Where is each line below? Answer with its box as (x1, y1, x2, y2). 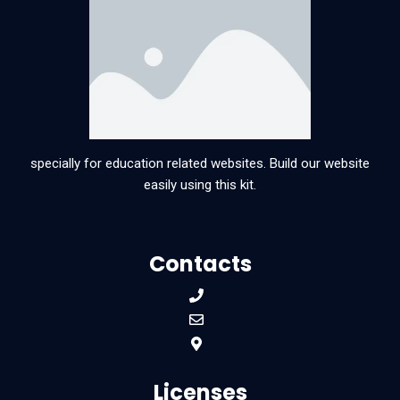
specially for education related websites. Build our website (30, 155, 370, 171)
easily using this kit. (144, 177, 256, 193)
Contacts (148, 249, 252, 279)
